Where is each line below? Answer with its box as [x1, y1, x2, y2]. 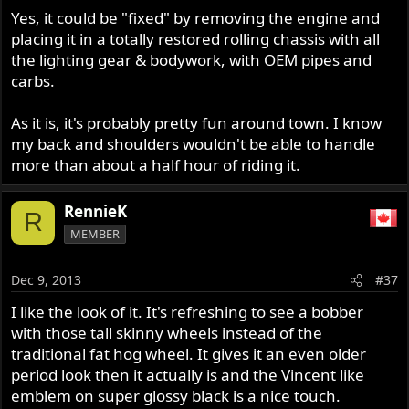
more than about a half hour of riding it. [11, 153, 301, 175]
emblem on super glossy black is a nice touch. [11, 385, 341, 407]
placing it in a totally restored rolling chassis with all [11, 27, 381, 49]
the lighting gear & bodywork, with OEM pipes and [11, 48, 372, 70]
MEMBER [70, 225, 121, 242]
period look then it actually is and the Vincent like [11, 364, 365, 386]
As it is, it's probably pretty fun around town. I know [11, 111, 383, 133]
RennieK [64, 200, 128, 222]
